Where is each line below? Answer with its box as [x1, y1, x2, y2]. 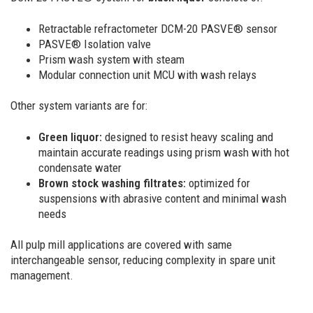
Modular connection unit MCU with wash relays [38, 67, 256, 82]
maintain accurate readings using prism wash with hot [38, 145, 289, 159]
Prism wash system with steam [38, 52, 184, 66]
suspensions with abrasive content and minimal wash [38, 191, 286, 205]
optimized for [189, 175, 250, 190]
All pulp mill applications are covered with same [10, 237, 232, 252]
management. [10, 268, 73, 282]
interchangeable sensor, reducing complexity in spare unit [10, 252, 275, 267]
